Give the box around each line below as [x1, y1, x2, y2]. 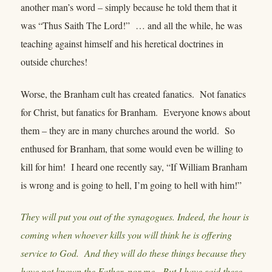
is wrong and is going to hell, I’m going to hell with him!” [21, 178, 245, 191]
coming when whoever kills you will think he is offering [21, 228, 232, 242]
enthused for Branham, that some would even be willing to [21, 141, 243, 155]
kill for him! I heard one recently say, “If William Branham [21, 160, 247, 173]
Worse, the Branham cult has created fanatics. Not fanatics [21, 87, 246, 100]
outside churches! [21, 55, 87, 69]
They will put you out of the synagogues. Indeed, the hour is [21, 210, 249, 223]
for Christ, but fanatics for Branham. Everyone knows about [21, 105, 250, 118]
